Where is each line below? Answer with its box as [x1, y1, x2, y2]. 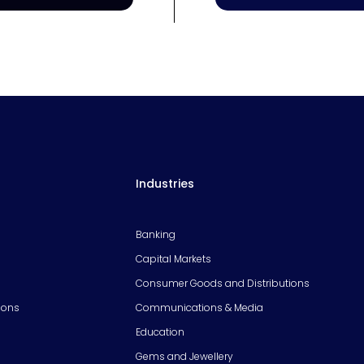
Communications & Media [136, 300, 263, 314]
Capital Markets [136, 251, 211, 266]
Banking [136, 227, 175, 241]
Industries [136, 175, 194, 192]
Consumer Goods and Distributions [136, 275, 310, 290]
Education [136, 324, 184, 339]
